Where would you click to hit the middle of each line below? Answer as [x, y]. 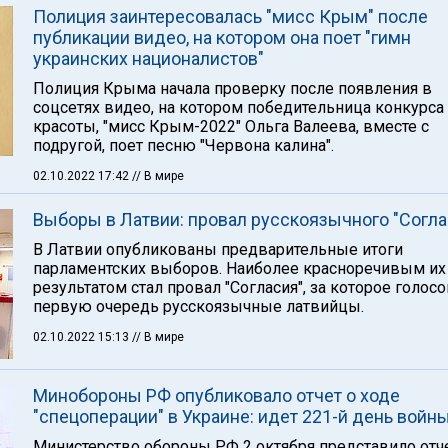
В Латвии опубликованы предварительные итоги [218, 249]
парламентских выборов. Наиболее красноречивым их [239, 268]
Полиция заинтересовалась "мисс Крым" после [230, 16]
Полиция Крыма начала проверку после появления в [232, 88]
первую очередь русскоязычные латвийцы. [198, 306]
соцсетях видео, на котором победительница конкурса [238, 107]
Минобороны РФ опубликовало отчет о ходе [216, 395]
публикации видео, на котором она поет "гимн [222, 37]
